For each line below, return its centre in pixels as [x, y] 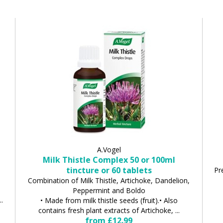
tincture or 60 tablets [109, 170]
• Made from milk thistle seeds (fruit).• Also [109, 200]
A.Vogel [109, 149]
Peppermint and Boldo [109, 190]
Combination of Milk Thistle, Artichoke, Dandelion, [109, 180]
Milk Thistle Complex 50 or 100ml [109, 160]
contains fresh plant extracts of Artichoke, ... [109, 210]
